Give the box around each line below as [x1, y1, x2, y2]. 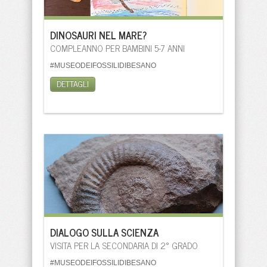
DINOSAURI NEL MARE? [50, 27, 147, 44]
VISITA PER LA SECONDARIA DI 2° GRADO [50, 238, 198, 253]
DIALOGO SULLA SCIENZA [50, 224, 159, 241]
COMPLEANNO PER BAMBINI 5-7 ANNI [50, 41, 185, 55]
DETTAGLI [57, 76, 89, 90]
